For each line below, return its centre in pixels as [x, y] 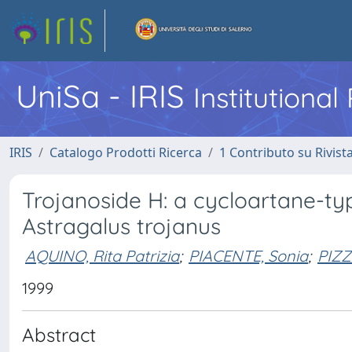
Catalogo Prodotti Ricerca [126, 152]
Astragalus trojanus [121, 226]
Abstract [59, 335]
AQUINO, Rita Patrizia [102, 255]
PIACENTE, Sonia [248, 255]
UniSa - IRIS [104, 96]
